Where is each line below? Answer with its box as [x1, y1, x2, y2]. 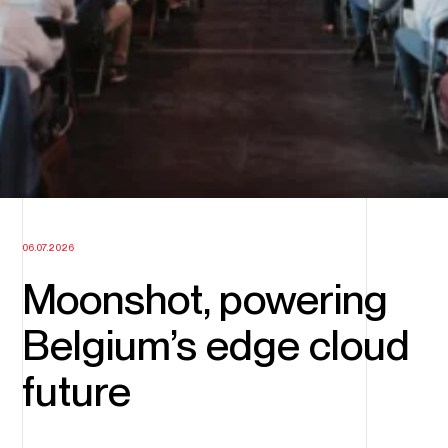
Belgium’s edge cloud [21, 320, 410, 371]
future [21, 366, 131, 417]
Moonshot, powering [21, 274, 388, 325]
